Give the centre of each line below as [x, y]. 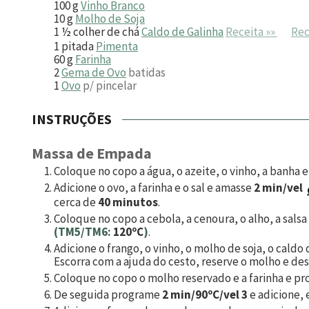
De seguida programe [108, 295]
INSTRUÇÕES [72, 119]
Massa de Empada [92, 153]
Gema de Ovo [94, 72]
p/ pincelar [110, 85]
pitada [78, 46]
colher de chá [106, 31]
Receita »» [251, 31]
